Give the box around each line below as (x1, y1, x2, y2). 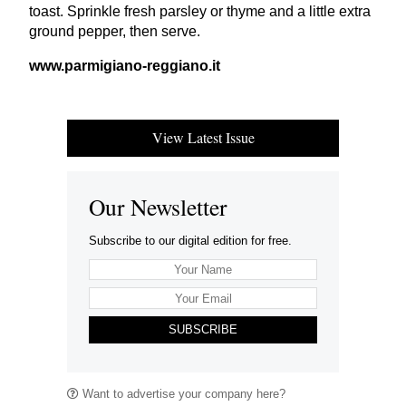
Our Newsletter (89, 190, 227, 222)
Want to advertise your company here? (79, 386, 285, 401)
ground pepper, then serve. (29, 23, 204, 39)
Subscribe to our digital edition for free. (89, 234, 292, 248)
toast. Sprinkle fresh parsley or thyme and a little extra (29, 3, 371, 19)
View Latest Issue (151, 128, 255, 148)
